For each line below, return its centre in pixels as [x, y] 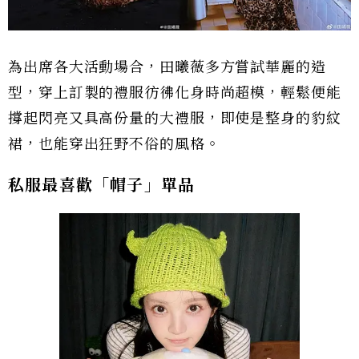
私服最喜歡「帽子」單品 [102, 186]
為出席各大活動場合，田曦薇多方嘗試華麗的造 [167, 68]
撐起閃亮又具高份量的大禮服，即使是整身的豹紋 [175, 119]
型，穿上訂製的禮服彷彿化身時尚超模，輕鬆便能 [175, 93]
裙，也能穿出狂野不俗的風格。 [114, 145]
